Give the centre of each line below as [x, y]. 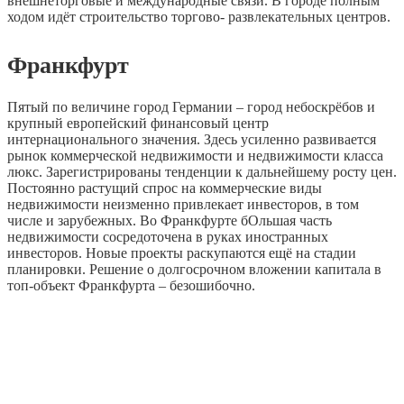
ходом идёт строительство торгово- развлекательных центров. [199, 17]
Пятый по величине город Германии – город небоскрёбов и [191, 106]
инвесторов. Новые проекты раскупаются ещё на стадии [182, 252]
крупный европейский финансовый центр [138, 123]
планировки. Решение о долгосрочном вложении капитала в [194, 269]
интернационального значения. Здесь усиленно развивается [192, 139]
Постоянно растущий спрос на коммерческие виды [165, 188]
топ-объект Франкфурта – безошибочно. [131, 285]
